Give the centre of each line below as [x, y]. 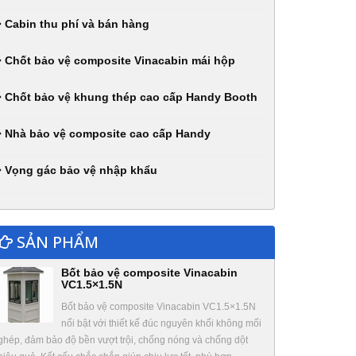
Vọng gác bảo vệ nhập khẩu [79, 170]
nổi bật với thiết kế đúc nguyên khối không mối [161, 323]
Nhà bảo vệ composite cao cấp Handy [106, 133]
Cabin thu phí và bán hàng [75, 24]
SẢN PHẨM [56, 242]
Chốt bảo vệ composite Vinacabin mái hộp [118, 60]
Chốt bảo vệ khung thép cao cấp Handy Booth [130, 97]
